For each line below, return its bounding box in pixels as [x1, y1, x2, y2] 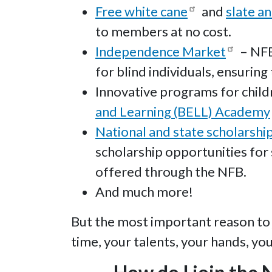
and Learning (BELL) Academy [95, 103, 270, 120]
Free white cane [95, 3, 188, 20]
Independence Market [95, 43, 226, 60]
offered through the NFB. [95, 163, 246, 180]
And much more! [95, 183, 193, 200]
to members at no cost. [95, 23, 231, 40]
